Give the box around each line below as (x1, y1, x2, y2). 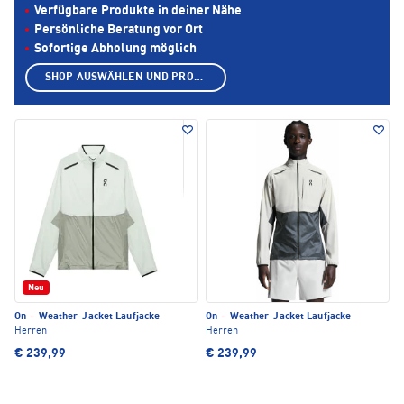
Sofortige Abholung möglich (34, 42, 197, 56)
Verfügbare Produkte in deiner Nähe (34, 5, 242, 18)
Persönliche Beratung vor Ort (34, 23, 203, 37)
